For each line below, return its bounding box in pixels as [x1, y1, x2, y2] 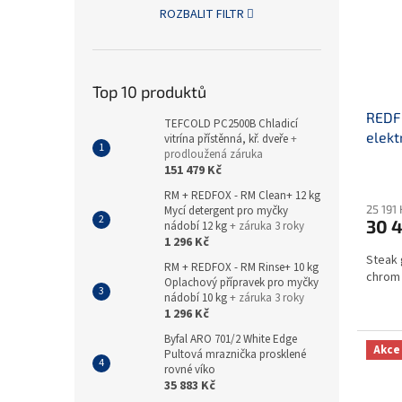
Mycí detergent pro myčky [164, 203, 288, 220]
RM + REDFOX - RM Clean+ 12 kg [164, 188, 320, 205]
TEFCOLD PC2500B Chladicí [164, 116, 298, 133]
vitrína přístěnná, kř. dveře [164, 131, 291, 148]
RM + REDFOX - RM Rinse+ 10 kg [164, 259, 319, 276]
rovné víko [164, 362, 215, 379]
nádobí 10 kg [164, 290, 230, 307]
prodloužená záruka [164, 146, 263, 163]
